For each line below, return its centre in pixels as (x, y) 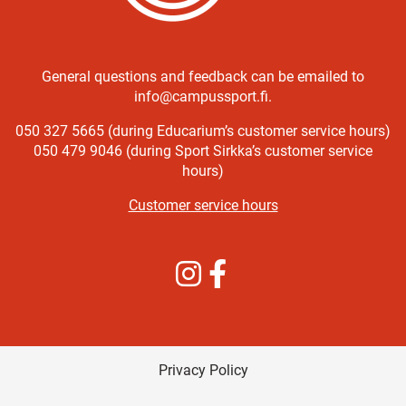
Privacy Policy (203, 370)
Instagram (235, 268)
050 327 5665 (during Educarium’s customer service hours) (203, 131)
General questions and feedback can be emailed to (203, 77)
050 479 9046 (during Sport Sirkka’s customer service (203, 151)
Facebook (262, 268)
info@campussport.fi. (203, 97)
